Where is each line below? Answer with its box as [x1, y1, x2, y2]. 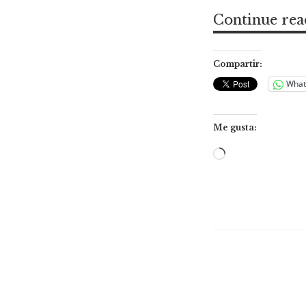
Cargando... [225, 146, 291, 163]
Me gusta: [213, 122, 257, 133]
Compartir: [213, 58, 262, 69]
